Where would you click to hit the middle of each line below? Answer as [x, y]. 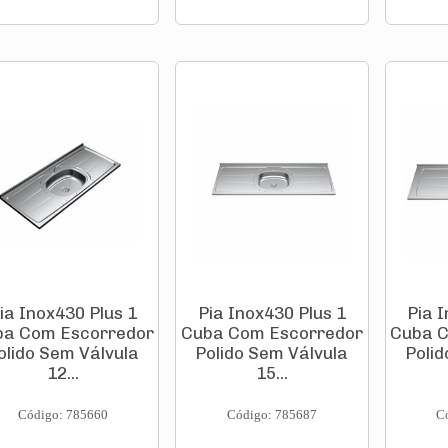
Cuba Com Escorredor [271, 333]
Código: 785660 [62, 414]
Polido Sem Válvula [272, 353]
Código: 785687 [271, 414]
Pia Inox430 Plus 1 [271, 313]
